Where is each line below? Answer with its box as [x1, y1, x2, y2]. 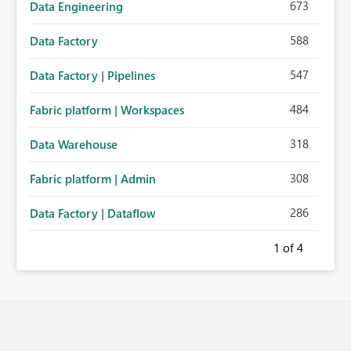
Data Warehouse [30, 136, 118, 153]
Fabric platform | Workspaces [30, 102, 184, 118]
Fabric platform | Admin [30, 171, 156, 187]
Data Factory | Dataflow [30, 205, 155, 222]
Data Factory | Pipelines [30, 67, 155, 84]
